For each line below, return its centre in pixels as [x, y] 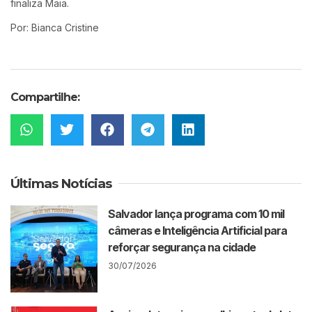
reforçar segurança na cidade [182, 247]
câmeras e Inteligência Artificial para [198, 230]
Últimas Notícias [61, 183]
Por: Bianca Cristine [55, 27]
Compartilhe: [45, 97]
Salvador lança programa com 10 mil [196, 213]
